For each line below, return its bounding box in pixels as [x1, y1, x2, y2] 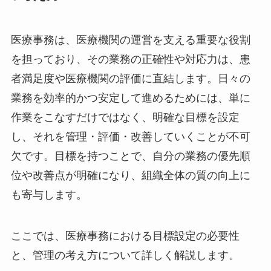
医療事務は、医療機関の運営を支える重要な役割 [10, 33, 250, 46]
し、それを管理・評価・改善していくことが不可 [10, 130, 250, 143]
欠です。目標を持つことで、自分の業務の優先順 [10, 149, 250, 162]
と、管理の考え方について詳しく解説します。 [10, 249, 240, 261]
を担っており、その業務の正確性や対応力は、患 [10, 53, 250, 65]
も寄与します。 [10, 188, 87, 201]
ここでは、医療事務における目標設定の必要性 [10, 229, 240, 242]
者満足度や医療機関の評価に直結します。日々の [10, 72, 250, 85]
